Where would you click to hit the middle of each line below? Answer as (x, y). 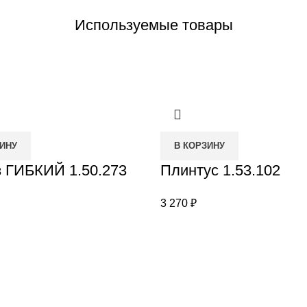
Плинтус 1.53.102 (220, 170)
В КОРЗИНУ (199, 145)
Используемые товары (153, 25)
